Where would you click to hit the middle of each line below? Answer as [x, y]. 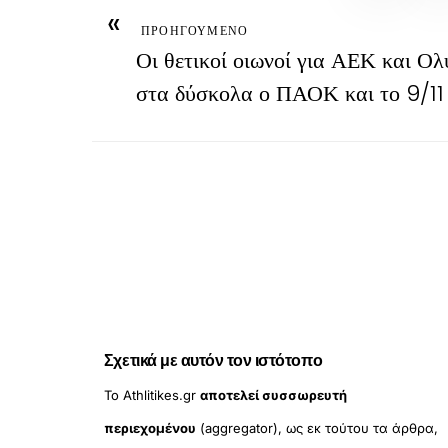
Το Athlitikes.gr [151, 395]
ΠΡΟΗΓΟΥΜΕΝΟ [195, 30]
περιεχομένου [149, 428]
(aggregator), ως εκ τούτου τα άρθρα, [316, 428]
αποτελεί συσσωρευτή [273, 395]
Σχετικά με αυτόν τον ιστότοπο [213, 361]
